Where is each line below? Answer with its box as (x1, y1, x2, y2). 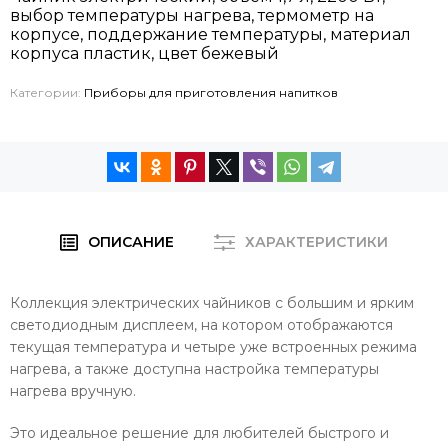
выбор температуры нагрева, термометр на (10, 6, 374, 26)
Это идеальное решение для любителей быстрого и (10, 424, 389, 443)
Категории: (10, 85, 84, 101)
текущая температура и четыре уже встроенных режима (10, 338, 417, 357)
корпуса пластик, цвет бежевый (10, 44, 279, 64)
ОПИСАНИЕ (88, 233, 175, 252)
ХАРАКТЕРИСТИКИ (245, 233, 389, 252)
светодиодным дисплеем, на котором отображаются (10, 316, 393, 335)
